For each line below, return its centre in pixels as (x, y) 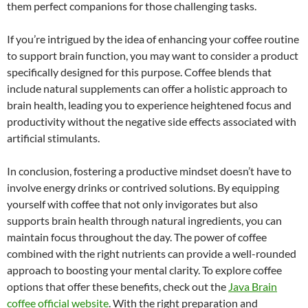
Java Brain (253, 286)
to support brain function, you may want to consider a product (153, 55)
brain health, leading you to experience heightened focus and (149, 104)
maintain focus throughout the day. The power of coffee (137, 236)
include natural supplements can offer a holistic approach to (147, 88)
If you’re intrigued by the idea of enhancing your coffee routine (153, 38)
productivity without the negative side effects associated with (152, 121)
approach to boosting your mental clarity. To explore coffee (144, 269)
